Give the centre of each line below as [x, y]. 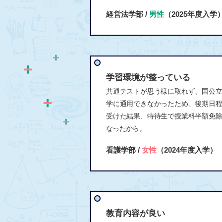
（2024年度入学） [187, 150]
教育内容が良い [136, 213]
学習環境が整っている [148, 77]
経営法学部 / [128, 14]
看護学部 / [124, 150]
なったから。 [126, 128]
